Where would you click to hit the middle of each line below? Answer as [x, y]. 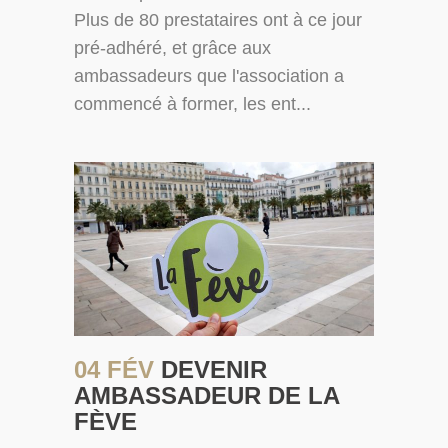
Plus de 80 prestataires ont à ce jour [218, 20]
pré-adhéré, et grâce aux [172, 48]
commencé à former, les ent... [192, 104]
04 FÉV [117, 369]
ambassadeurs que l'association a [209, 76]
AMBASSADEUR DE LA [206, 395]
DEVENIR [214, 369]
